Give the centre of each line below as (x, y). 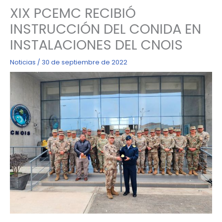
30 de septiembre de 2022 (84, 62)
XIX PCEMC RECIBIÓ (73, 13)
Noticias (23, 62)
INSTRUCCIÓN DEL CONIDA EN (105, 29)
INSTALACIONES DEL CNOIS (96, 45)
